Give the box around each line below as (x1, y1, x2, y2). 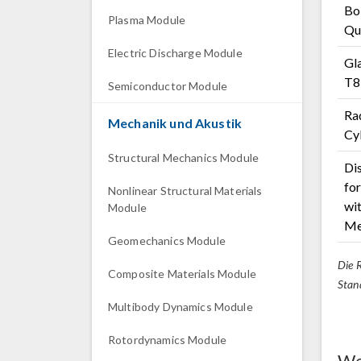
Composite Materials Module (108, 267, 256, 280)
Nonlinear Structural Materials (108, 184, 263, 197)
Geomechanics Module (108, 234, 226, 247)
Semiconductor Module (108, 79, 227, 93)
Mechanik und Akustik (108, 115, 242, 131)
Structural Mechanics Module (108, 151, 259, 164)
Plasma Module (108, 13, 185, 27)
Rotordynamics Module (108, 333, 226, 346)
